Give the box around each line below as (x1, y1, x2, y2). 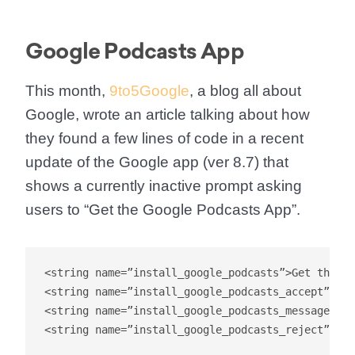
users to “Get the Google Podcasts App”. (25, 200, 300, 218)
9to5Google (109, 82, 189, 99)
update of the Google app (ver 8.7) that (25, 153, 288, 170)
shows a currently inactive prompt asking (25, 177, 302, 194)
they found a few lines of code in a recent (25, 129, 303, 147)
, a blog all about (189, 82, 301, 99)
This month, (25, 82, 109, 99)
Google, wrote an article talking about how (25, 105, 310, 123)
